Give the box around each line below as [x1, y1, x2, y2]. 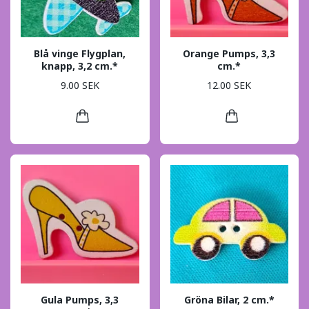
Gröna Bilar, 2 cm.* [183, 292, 275, 306]
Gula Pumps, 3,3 [41, 292, 119, 306]
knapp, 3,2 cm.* [41, 59, 119, 72]
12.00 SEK [207, 79, 252, 92]
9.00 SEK [60, 79, 99, 92]
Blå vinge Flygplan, [34, 46, 126, 60]
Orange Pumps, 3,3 [183, 46, 276, 60]
